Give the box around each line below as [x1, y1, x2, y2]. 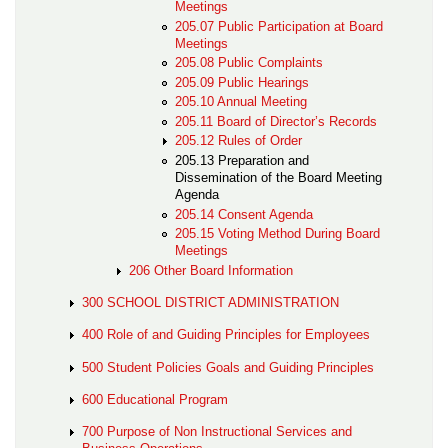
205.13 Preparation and [175, 153, 310, 169]
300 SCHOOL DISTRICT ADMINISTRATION [82, 295, 340, 310]
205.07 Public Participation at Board [175, 18, 384, 34]
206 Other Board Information [128, 262, 293, 278]
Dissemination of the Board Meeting [175, 170, 383, 186]
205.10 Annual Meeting [175, 94, 308, 110]
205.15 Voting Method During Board [175, 226, 381, 242]
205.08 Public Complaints [175, 55, 324, 71]
